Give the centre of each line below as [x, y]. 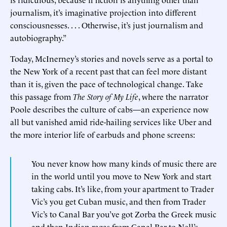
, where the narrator [173, 96]
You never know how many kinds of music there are [124, 163]
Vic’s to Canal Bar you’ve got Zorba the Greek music [124, 214]
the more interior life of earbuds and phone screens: [103, 134]
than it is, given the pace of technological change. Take [107, 83]
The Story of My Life [106, 96]
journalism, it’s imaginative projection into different [103, 12]
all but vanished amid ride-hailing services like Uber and [111, 121]
